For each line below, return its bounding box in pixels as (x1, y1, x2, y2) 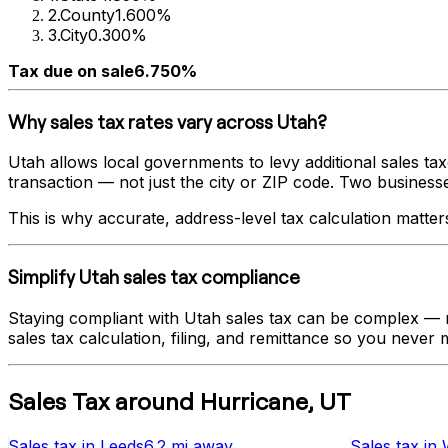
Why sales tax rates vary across (8, 109, 277, 134)
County (60, 4, 115, 25)
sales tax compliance (119, 265, 300, 290)
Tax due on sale (8, 60, 134, 81)
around (109, 385, 200, 416)
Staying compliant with (8, 307, 184, 328)
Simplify (8, 265, 79, 290)
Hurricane (200, 385, 308, 416)
